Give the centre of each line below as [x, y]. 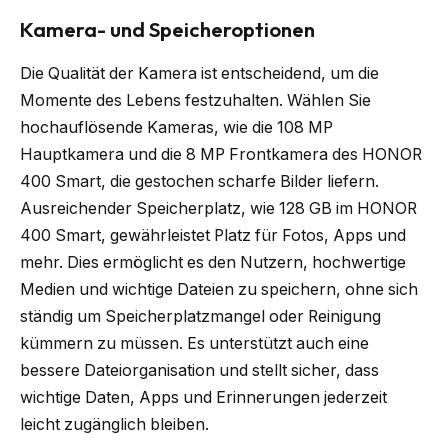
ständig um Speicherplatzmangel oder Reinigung [200, 317]
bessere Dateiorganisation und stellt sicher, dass [199, 371]
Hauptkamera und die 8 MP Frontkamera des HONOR [221, 155]
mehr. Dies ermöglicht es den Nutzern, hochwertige [213, 263]
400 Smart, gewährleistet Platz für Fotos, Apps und [213, 236]
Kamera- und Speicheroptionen [167, 30]
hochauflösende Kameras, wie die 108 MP [176, 128]
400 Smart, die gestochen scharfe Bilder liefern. [199, 182]
